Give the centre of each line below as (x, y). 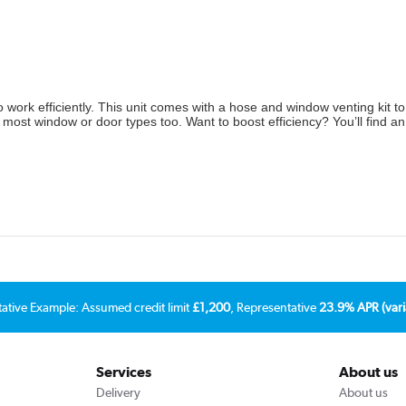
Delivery (118, 392)
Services (123, 372)
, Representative (275, 307)
